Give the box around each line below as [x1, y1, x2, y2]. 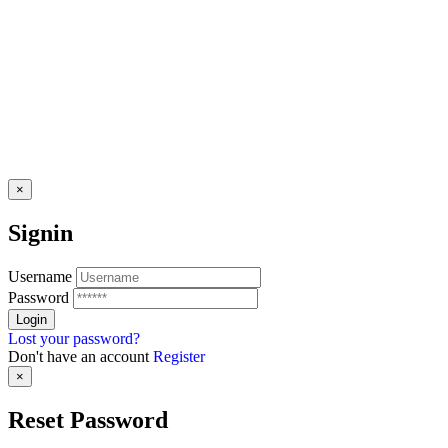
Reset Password [8, 406, 168, 433]
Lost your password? [8, 329, 140, 347]
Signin [8, 219, 73, 246]
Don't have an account [8, 347, 153, 365]
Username [8, 267, 72, 285]
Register [153, 347, 205, 365]
